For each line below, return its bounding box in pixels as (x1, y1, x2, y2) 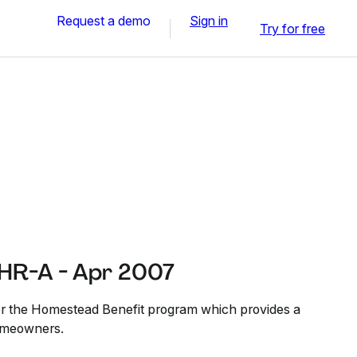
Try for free (260, 20, 325, 37)
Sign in (190, 12, 228, 29)
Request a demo (57, 12, 151, 29)
